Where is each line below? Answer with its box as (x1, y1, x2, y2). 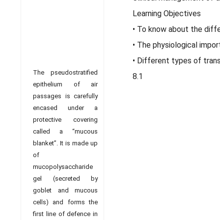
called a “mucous (33, 128, 98, 135)
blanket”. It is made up (33, 139, 98, 147)
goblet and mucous (33, 187, 98, 194)
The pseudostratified (33, 69, 98, 76)
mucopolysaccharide (33, 163, 93, 170)
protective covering (33, 116, 98, 123)
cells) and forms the (33, 198, 98, 206)
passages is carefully (33, 92, 98, 100)
